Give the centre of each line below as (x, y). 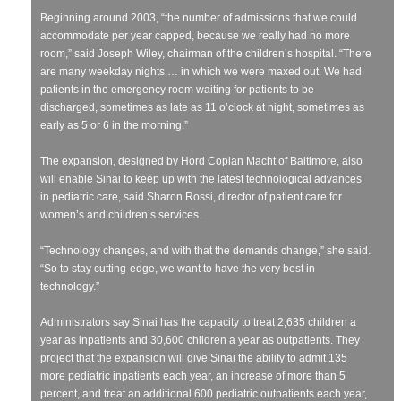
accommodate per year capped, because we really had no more (195, 35)
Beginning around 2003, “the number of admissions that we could (199, 17)
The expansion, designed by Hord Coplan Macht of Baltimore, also (201, 161)
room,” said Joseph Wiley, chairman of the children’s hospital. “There (206, 53)
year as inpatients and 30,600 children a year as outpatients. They (200, 340)
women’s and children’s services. (121, 214)
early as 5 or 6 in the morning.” (114, 125)
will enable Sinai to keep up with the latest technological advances (201, 179)
